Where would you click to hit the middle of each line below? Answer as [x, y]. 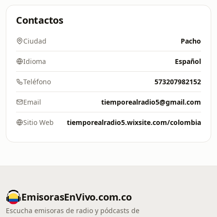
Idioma [35, 61]
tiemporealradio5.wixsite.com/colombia [134, 122]
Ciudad [35, 41]
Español [188, 61]
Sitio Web [39, 122]
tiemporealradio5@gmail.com [151, 102]
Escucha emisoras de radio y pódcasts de [73, 210]
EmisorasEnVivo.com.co [77, 197]
